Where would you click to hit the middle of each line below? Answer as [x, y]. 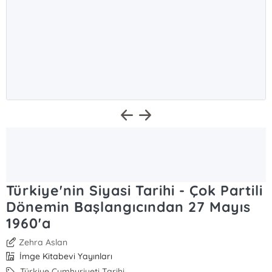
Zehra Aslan [43, 242]
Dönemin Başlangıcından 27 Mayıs [128, 207]
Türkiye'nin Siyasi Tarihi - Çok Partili [134, 190]
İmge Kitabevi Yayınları [65, 256]
